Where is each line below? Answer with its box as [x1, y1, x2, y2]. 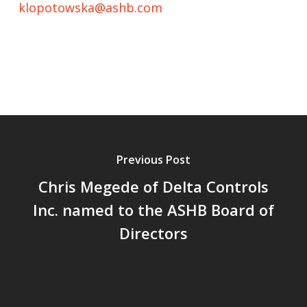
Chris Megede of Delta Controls [38, 176, 269, 197]
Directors [119, 223, 188, 244]
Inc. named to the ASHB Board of [32, 199, 274, 221]
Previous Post [116, 152, 191, 168]
